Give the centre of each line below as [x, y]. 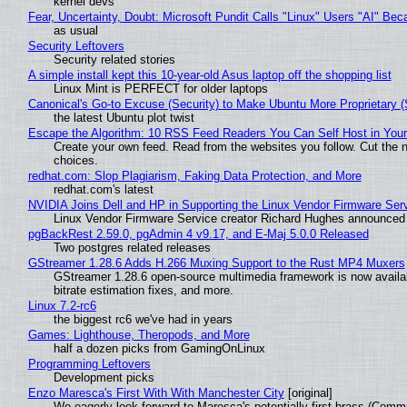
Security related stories [114, 60]
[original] [308, 393]
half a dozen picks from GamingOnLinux [159, 349]
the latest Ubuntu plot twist [124, 118]
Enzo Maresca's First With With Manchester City [156, 393]
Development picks [104, 378]
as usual [75, 31]
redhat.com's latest [103, 190]
